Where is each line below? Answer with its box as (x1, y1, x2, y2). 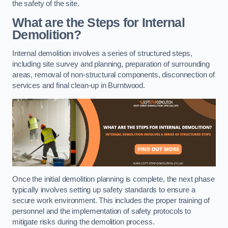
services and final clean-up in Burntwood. (12, 81, 146, 90)
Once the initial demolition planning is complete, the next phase (12, 175, 215, 183)
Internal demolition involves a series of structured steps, (12, 49, 192, 58)
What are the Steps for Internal (12, 15, 185, 30)
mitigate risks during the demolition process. (12, 217, 155, 226)
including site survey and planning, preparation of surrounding (12, 60, 210, 69)
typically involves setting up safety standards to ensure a (12, 185, 195, 194)
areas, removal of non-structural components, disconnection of (12, 71, 215, 79)
